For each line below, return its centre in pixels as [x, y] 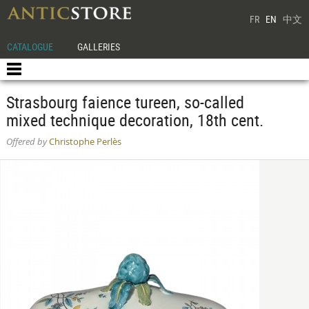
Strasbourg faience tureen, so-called [125, 102]
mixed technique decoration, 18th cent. [134, 120]
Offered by [26, 142]
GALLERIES [99, 47]
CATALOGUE [30, 47]
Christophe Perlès [84, 142]
